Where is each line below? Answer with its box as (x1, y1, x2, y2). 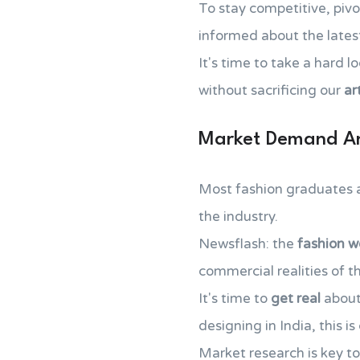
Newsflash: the (198, 235, 297, 252)
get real (271, 290, 321, 307)
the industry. (198, 208, 278, 225)
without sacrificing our (198, 82, 344, 99)
